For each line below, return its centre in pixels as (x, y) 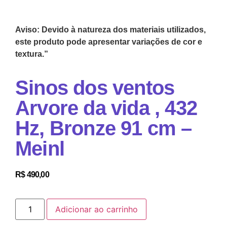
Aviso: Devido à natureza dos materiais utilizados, (110, 29)
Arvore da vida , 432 (106, 108)
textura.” (32, 54)
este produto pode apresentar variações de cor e (109, 42)
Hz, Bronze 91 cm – (104, 128)
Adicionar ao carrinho (97, 209)
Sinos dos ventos (95, 88)
